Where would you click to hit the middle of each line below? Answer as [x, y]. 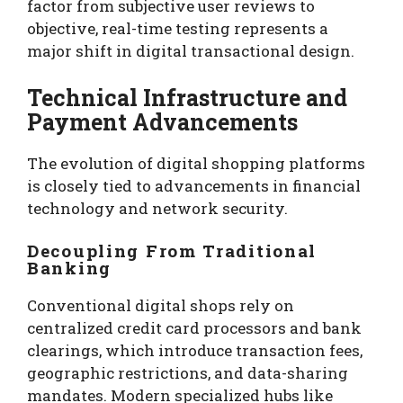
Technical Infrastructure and [187, 97]
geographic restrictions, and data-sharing [188, 373]
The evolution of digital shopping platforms [196, 163]
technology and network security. [157, 208]
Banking [69, 268]
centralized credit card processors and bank [194, 328]
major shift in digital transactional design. [191, 51]
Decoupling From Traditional [172, 251]
